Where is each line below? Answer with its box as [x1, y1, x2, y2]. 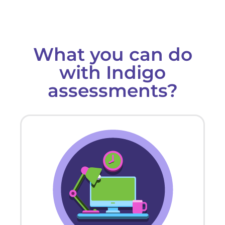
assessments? [47, 79, 178, 101]
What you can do [33, 43, 192, 65]
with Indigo [59, 61, 166, 83]
